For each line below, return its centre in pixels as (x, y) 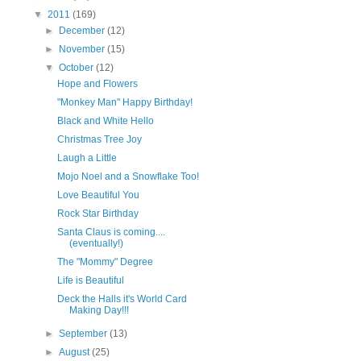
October (78, 68)
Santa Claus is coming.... (111, 232)
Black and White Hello (105, 121)
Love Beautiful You (98, 195)
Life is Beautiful (90, 280)
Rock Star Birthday (98, 214)
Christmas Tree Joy (99, 139)
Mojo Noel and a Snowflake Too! (128, 176)
